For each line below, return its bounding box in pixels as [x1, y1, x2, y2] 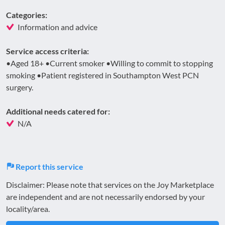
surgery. [6, 82, 33, 92]
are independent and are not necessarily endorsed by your [6, 191, 205, 201]
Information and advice [18, 22, 97, 32]
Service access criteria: [6, 46, 89, 56]
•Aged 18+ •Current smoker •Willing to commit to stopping [6, 58, 213, 68]
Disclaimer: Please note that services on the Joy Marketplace [6, 179, 214, 189]
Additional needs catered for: [6, 106, 110, 116]
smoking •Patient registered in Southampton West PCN [6, 70, 199, 80]
